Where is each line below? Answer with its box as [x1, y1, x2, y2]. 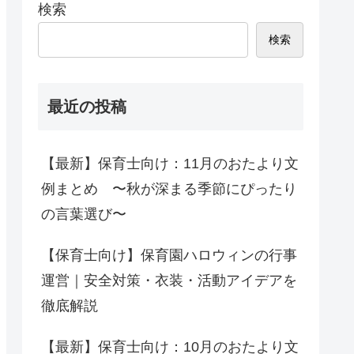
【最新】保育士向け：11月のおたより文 [41, 156, 299, 172]
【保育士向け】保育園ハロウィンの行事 [41, 247, 297, 264]
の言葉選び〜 [41, 206, 126, 223]
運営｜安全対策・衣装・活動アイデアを [41, 273, 297, 289]
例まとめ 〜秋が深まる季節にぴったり [41, 181, 297, 198]
